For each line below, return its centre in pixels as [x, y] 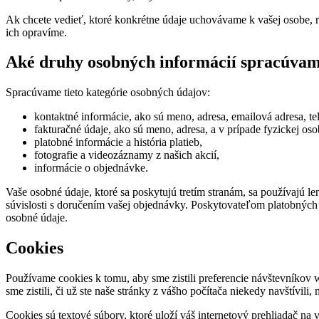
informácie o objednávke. [91, 168]
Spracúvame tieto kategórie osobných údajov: [108, 93]
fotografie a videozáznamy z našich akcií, [127, 155]
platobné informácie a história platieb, [118, 142]
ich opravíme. [36, 32]
